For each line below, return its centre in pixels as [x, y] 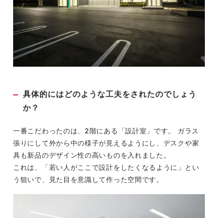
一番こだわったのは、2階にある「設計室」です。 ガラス [106, 131]
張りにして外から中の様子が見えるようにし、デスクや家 [106, 143]
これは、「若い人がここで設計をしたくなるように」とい [106, 167]
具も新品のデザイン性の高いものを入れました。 [92, 155]
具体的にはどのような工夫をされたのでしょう [110, 94]
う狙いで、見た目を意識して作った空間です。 [88, 180]
